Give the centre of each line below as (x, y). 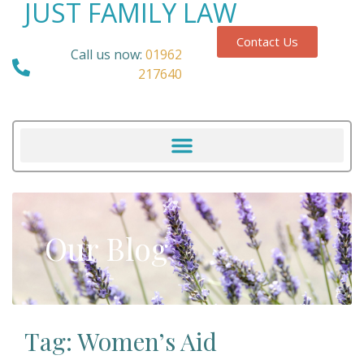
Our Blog (106, 248)
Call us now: (106, 54)
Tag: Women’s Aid (121, 341)
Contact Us (267, 41)
